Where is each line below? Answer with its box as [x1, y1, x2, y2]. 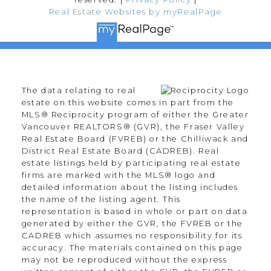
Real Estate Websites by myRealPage [48, 7, 223, 16]
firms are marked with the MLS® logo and [21, 171, 216, 180]
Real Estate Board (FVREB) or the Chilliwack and [21, 134, 249, 144]
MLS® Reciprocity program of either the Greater [21, 110, 249, 120]
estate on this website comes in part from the [21, 98, 234, 108]
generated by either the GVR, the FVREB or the [21, 219, 243, 229]
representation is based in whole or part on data [21, 207, 248, 217]
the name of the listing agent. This [21, 195, 181, 204]
